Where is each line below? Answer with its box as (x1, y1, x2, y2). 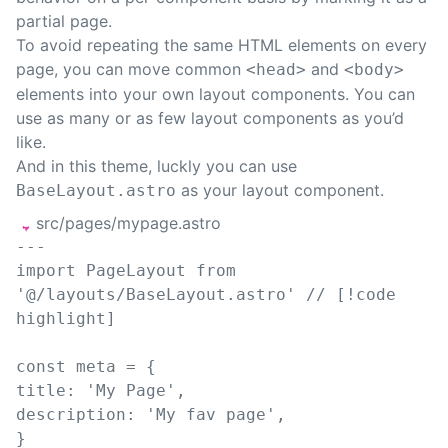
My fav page (156, 405, 266, 425)
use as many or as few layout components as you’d (16, 108, 404, 129)
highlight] (16, 309, 116, 329)
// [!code (306, 285, 396, 305)
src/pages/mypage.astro (36, 213, 221, 234)
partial (16, 11, 65, 32)
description (16, 405, 126, 425)
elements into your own (16, 84, 199, 105)
